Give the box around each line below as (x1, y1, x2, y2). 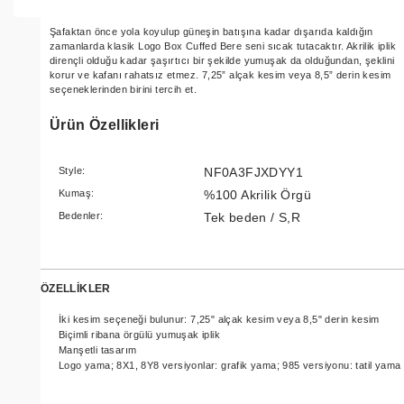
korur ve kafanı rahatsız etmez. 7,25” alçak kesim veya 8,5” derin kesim (50, 69, 391, 80)
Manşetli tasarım (59, 344, 137, 356)
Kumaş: (59, 187, 95, 198)
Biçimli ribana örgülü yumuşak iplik (59, 329, 220, 341)
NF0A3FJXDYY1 (204, 164, 303, 179)
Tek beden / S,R (204, 209, 301, 225)
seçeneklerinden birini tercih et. (50, 83, 197, 95)
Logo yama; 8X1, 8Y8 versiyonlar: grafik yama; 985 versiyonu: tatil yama (59, 360, 401, 372)
